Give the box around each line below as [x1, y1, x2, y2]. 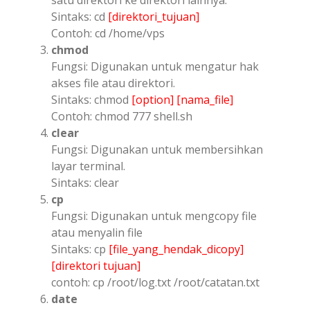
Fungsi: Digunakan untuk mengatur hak [51, 58, 259, 74]
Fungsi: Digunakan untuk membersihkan [51, 141, 263, 157]
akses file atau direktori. [51, 75, 175, 91]
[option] [131, 91, 174, 107]
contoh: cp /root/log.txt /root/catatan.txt [51, 274, 259, 290]
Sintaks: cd [51, 8, 108, 24]
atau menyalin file [51, 224, 143, 240]
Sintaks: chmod [51, 91, 131, 107]
